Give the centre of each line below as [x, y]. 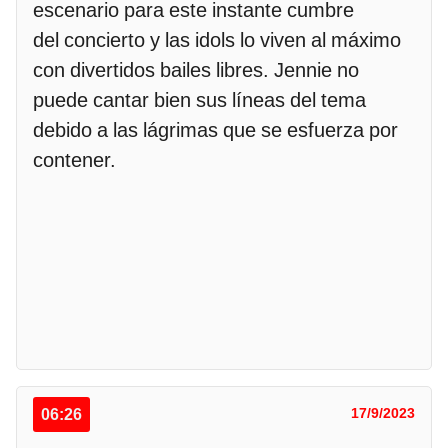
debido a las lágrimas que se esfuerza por [215, 129]
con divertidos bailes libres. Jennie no [196, 69]
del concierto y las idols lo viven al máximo [217, 39]
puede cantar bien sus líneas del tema [199, 99]
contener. [74, 159]
